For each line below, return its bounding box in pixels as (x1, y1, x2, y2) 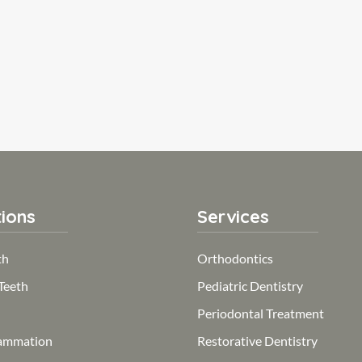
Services (197, 205, 269, 228)
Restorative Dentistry (197, 333, 318, 349)
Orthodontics (197, 250, 273, 267)
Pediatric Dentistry (197, 278, 303, 294)
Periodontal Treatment (197, 305, 324, 322)
